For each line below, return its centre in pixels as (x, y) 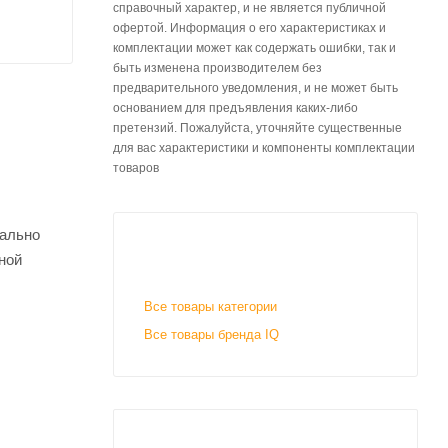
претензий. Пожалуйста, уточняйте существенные (257, 128)
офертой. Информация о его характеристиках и (249, 28)
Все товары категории (210, 306)
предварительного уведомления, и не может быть (255, 88)
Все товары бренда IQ (211, 334)
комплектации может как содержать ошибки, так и (254, 48)
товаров (136, 168)
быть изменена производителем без (217, 68)
